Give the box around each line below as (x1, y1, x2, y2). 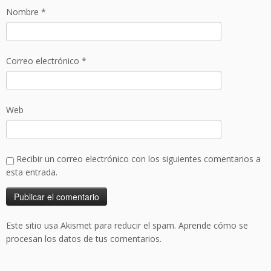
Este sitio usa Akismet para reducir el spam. (6, 219, 178, 231)
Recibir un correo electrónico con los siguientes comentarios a (16, 152, 261, 165)
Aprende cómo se (178, 219, 248, 231)
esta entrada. (6, 166, 57, 178)
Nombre (6, 5, 41, 18)
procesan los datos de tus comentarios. (6, 232, 162, 244)
